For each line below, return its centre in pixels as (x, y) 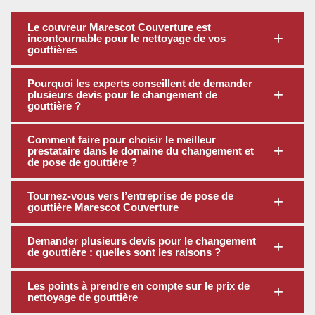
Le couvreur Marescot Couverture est (119, 27)
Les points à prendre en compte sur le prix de (139, 286)
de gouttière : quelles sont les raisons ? (124, 252)
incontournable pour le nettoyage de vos (127, 38)
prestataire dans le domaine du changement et (141, 151)
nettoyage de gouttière (83, 297)
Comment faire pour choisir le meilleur (122, 140)
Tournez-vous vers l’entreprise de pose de (130, 196)
